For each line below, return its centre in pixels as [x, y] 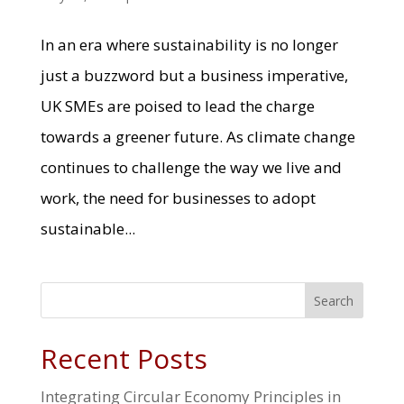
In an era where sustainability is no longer [189, 44]
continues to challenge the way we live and [191, 167]
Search [334, 300]
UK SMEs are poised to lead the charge [177, 106]
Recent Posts [124, 358]
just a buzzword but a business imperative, [194, 75]
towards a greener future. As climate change [197, 136]
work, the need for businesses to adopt [178, 197]
